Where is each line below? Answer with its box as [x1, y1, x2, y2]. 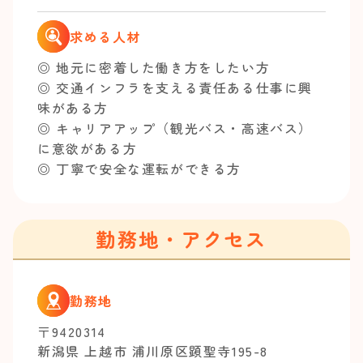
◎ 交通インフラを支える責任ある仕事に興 [37, 78, 314, 97]
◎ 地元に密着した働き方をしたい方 [37, 58, 271, 77]
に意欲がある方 [37, 139, 138, 158]
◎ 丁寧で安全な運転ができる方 [37, 159, 242, 178]
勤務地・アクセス [96, 224, 267, 253]
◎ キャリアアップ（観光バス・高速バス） [37, 118, 314, 138]
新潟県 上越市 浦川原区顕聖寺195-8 [37, 341, 268, 361]
